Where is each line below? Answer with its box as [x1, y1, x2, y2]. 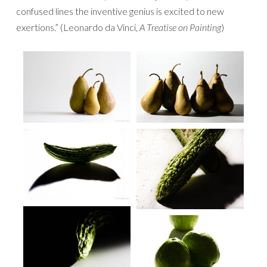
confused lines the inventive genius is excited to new [16, 5, 224, 17]
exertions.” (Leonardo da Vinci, [16, 21, 139, 33]
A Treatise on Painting [139, 21, 221, 33]
